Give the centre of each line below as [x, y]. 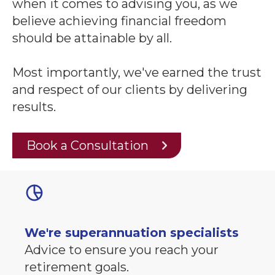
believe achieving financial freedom [119, 21]
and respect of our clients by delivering [130, 89]
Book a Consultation [89, 145]
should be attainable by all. [92, 38]
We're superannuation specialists [132, 232]
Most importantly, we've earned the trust [137, 72]
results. [34, 107]
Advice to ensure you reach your [122, 250]
